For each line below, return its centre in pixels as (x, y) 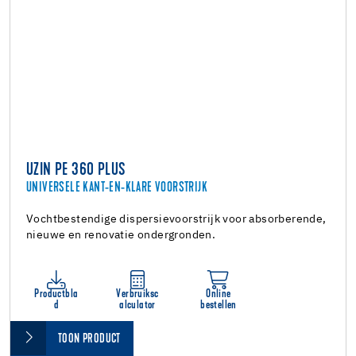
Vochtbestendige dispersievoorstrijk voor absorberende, (176, 219)
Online (219, 294)
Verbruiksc (137, 294)
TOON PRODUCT (89, 339)
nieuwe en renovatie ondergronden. (121, 235)
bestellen (219, 305)
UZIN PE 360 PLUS (76, 170)
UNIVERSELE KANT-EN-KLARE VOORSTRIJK (117, 188)
